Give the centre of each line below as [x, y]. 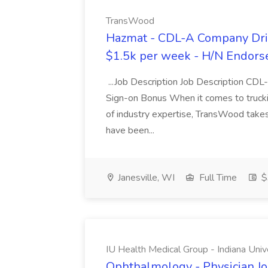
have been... [131, 130]
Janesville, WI [145, 178]
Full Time [217, 178]
